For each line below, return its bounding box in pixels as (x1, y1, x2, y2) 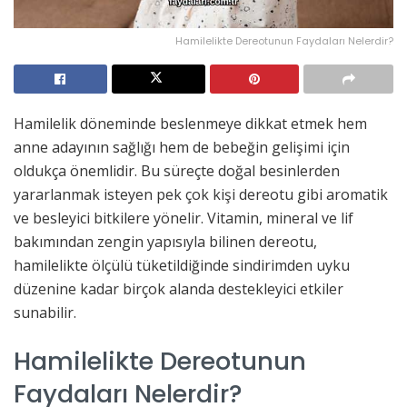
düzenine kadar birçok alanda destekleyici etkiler (14, 278, 343, 299)
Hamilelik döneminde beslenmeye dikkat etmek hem (14, 113, 367, 134)
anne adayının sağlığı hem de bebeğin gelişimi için (14, 136, 350, 157)
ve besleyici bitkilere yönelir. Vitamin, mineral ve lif (14, 207, 353, 228)
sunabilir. (14, 302, 76, 323)
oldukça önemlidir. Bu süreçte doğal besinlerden (14, 160, 340, 181)
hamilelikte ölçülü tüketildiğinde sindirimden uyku (14, 254, 350, 275)
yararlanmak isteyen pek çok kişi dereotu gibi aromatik (14, 184, 388, 204)
